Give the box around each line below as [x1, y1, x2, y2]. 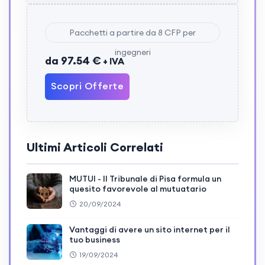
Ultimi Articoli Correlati [27, 140, 163, 155]
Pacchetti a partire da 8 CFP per [69, 27, 196, 38]
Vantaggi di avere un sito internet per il [69, 224, 230, 235]
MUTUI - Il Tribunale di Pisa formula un [69, 173, 221, 185]
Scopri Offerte [51, 80, 124, 92]
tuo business [69, 234, 120, 245]
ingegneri [114, 47, 151, 58]
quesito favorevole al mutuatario [69, 183, 206, 195]
